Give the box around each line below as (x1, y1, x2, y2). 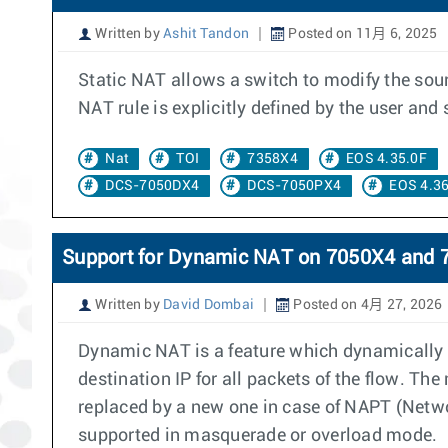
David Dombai (163, 298, 254, 312)
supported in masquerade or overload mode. (78, 427, 438, 445)
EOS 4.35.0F (346, 152, 427, 166)
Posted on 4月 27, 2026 (290, 298, 443, 312)
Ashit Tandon (163, 27, 249, 41)
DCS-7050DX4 (105, 179, 199, 193)
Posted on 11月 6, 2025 (285, 27, 438, 41)
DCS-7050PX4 (247, 179, 341, 193)
